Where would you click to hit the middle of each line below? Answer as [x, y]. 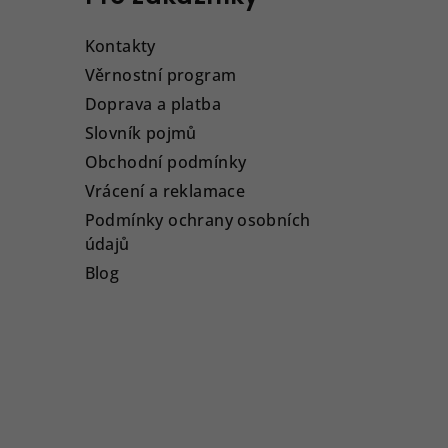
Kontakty [120, 46]
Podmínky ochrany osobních [197, 220]
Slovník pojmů [140, 133]
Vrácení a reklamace [165, 191]
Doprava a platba [152, 104]
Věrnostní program [160, 75]
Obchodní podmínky [165, 162]
